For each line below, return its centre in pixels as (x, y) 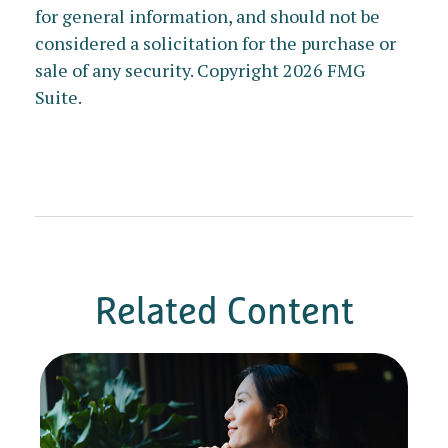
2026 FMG (324, 70)
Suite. (58, 97)
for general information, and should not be (207, 16)
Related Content (224, 310)
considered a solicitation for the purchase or (215, 43)
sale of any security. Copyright (159, 70)
